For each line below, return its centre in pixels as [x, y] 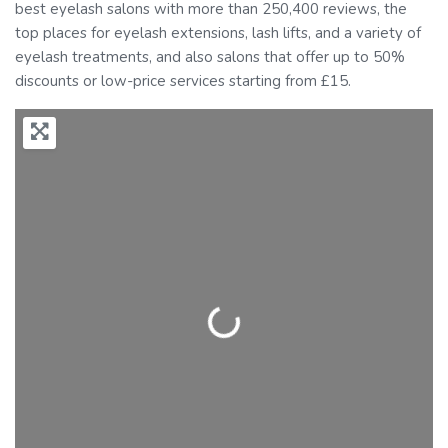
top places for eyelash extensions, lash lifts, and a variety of [218, 33]
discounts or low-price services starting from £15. [183, 81]
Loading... [242, 323]
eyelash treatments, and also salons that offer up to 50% [210, 57]
